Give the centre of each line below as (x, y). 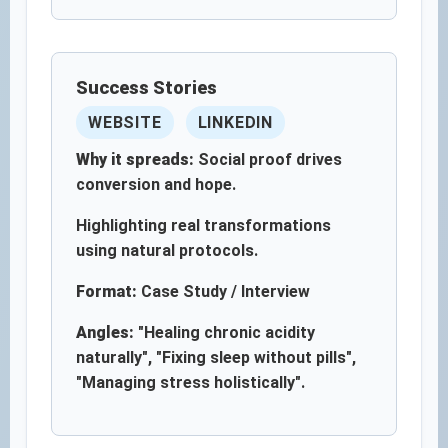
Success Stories (146, 87)
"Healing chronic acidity (224, 332)
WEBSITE (125, 122)
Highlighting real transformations (203, 225)
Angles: (105, 332)
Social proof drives (268, 159)
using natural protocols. (167, 250)
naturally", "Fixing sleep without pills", (216, 357)
